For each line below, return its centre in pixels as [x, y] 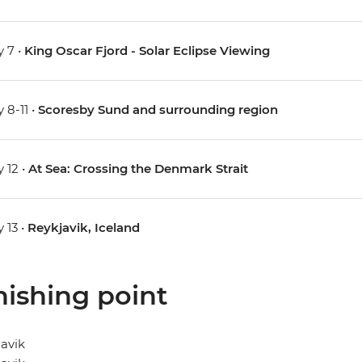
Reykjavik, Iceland [83, 228]
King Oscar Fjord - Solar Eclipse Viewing [147, 51]
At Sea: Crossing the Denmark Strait [138, 169]
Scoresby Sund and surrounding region [158, 110]
